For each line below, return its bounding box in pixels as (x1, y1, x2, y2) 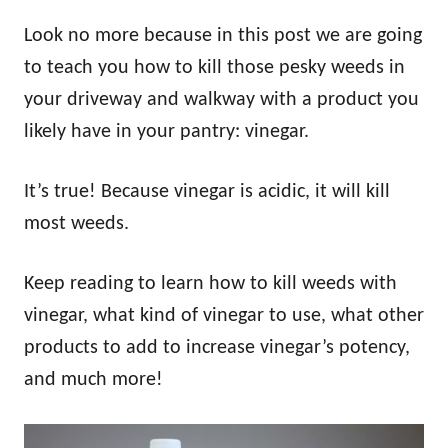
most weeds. (24, 213, 129, 234)
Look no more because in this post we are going (24, 25, 422, 46)
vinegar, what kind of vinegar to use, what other (24, 305, 424, 326)
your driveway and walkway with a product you (24, 89, 419, 110)
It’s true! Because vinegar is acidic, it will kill (24, 181, 390, 202)
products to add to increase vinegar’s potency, (24, 337, 410, 358)
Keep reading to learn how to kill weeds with (24, 273, 397, 294)
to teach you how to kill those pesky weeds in (24, 57, 405, 78)
